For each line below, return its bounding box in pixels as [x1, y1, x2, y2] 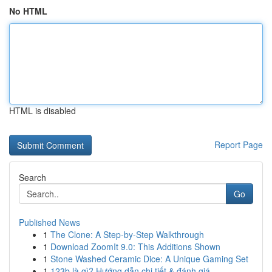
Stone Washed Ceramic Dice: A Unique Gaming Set [50, 253, 248, 265]
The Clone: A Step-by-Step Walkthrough [50, 228, 204, 240]
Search [19, 171, 46, 183]
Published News [19, 216, 80, 228]
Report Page [214, 138, 263, 151]
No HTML [9, 5, 47, 17]
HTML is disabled [9, 104, 76, 117]
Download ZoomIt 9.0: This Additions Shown [50, 240, 220, 253]
